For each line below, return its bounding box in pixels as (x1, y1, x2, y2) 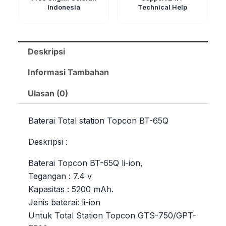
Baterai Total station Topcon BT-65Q (28, 115, 168, 126)
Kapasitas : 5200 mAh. (28, 184, 114, 194)
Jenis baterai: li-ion (28, 197, 100, 207)
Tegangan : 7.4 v (28, 171, 92, 181)
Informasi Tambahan (28, 67, 109, 78)
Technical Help (138, 3, 187, 12)
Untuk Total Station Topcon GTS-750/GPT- (28, 210, 196, 220)
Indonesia (47, 3, 80, 12)
